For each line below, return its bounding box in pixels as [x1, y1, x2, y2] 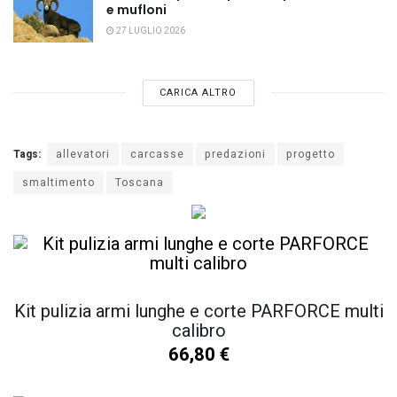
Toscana [115, 174, 164, 191]
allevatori [56, 145, 110, 162]
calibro [171, 317, 226, 344]
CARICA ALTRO [160, 84, 237, 100]
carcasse [130, 145, 184, 162]
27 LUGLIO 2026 [114, 25, 185, 38]
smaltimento [22, 174, 95, 191]
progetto [286, 145, 335, 162]
